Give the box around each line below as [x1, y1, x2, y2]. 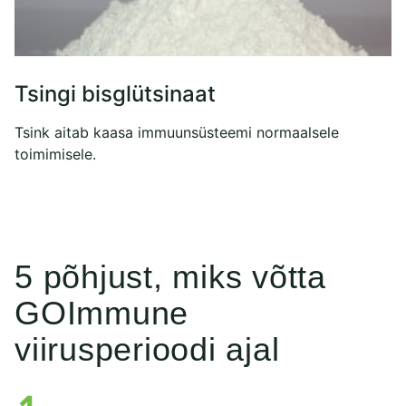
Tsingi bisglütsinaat [14, 80, 216, 107]
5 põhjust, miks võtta [14, 258, 326, 296]
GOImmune [14, 295, 189, 333]
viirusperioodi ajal [14, 331, 280, 369]
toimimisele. [14, 144, 96, 163]
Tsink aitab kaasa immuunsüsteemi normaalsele [14, 122, 339, 141]
